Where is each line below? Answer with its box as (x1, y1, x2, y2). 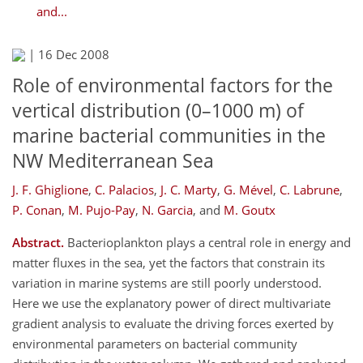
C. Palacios (95, 181, 154, 198)
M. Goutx (224, 201, 275, 218)
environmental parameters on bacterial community (12, 335, 297, 352)
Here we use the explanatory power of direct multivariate (12, 294, 331, 311)
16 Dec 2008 (38, 46, 109, 63)
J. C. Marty (160, 181, 217, 198)
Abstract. (12, 233, 64, 250)
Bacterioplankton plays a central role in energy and (64, 233, 351, 250)
